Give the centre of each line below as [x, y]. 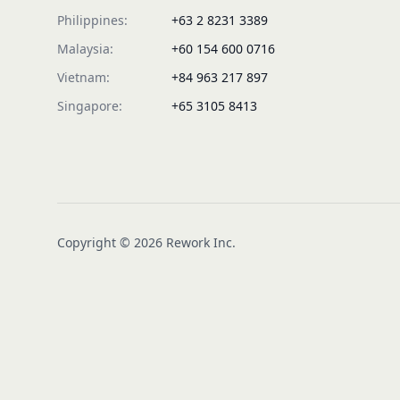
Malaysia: [85, 49]
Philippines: [92, 20]
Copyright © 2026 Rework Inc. [146, 242]
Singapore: [90, 106]
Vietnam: [83, 77]
